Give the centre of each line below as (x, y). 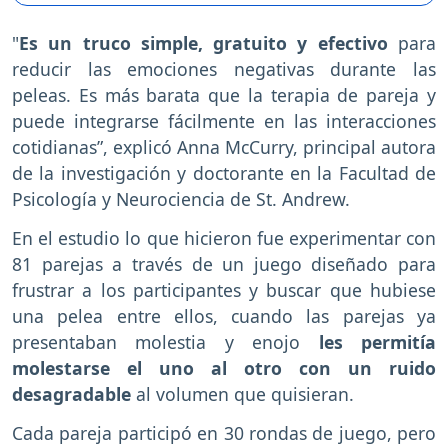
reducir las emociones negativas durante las (224, 69)
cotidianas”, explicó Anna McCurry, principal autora (224, 147)
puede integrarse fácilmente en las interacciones (224, 121)
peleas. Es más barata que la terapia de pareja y (224, 95)
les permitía (368, 341)
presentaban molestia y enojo (156, 341)
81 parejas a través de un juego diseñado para (224, 263)
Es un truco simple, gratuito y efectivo (203, 43)
